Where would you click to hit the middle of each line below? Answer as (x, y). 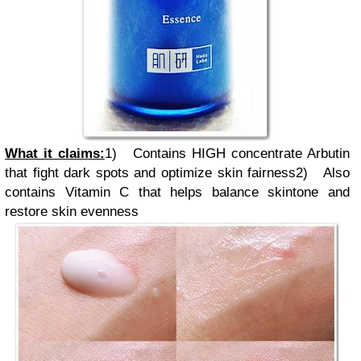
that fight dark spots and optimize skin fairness (151, 172)
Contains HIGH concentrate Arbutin (241, 153)
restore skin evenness (72, 211)
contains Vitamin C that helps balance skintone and (177, 192)
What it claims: (55, 153)
